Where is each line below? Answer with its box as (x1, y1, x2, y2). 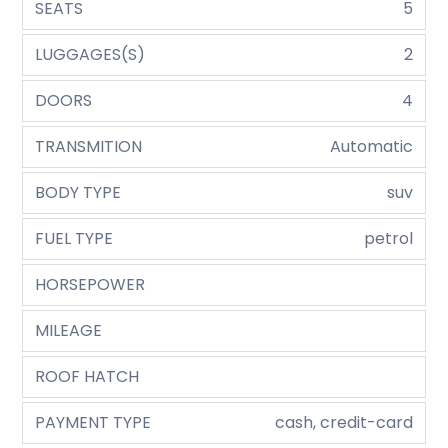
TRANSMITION (35, 135, 143, 159)
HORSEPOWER (35, 273, 146, 297)
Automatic (329, 135, 413, 159)
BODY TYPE (35, 181, 122, 205)
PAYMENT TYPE (35, 411, 152, 435)
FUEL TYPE (35, 227, 114, 251)
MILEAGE (35, 319, 103, 343)
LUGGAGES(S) (35, 43, 146, 67)
